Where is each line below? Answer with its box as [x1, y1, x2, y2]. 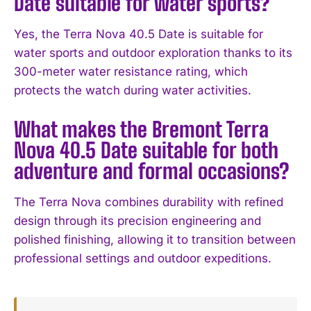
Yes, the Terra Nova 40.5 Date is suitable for [14, 26, 263, 41]
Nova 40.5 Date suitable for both [14, 137, 278, 162]
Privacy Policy [139, 11, 196, 23]
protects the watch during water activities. [14, 83, 251, 97]
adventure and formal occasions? [14, 158, 289, 183]
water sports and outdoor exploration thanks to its [14, 45, 292, 60]
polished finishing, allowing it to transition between [14, 232, 296, 246]
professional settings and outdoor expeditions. [14, 251, 271, 265]
